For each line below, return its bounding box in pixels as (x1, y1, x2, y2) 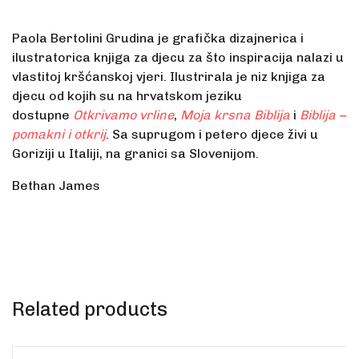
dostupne (12, 107, 73, 123)
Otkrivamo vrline (73, 107, 174, 123)
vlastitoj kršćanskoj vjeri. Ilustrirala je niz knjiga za (12, 69, 325, 85)
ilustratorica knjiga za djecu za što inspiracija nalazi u (12, 50, 344, 66)
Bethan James (12, 178, 100, 194)
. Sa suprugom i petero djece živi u (106, 127, 318, 143)
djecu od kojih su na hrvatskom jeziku (12, 88, 242, 104)
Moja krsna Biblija (180, 107, 290, 123)
